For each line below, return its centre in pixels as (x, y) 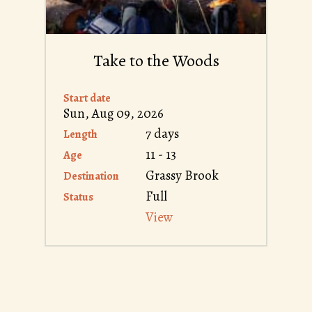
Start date (87, 98)
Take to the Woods (156, 60)
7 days (162, 133)
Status (78, 197)
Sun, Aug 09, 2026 (114, 113)
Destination (91, 176)
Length (80, 134)
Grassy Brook (182, 175)
